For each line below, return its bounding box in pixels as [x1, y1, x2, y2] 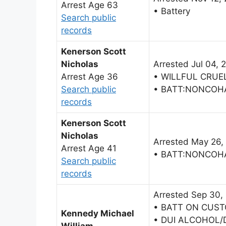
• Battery [153, 6, 190, 17]
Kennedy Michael [61, 208, 134, 219]
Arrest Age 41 [61, 143, 117, 154]
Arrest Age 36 [61, 72, 118, 82]
